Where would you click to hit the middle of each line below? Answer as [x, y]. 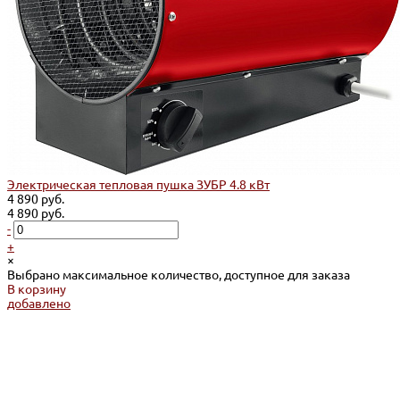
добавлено [39, 304]
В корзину [37, 290]
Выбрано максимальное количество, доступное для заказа [179, 275]
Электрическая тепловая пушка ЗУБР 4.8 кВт [138, 185]
